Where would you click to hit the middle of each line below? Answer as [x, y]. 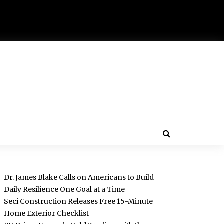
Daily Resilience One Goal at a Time [64, 189]
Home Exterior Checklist [46, 213]
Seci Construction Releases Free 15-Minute [78, 201]
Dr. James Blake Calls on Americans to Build [79, 177]
